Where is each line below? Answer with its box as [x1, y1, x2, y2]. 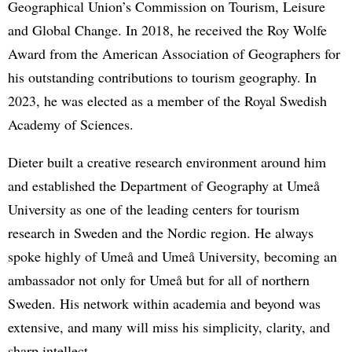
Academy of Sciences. [8, 114, 134, 134]
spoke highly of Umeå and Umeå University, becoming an [8, 246, 337, 266]
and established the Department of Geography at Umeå [8, 175, 320, 195]
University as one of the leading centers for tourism [8, 199, 299, 218]
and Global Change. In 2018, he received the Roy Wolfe [8, 20, 327, 39]
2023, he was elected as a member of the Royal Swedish [8, 90, 327, 110]
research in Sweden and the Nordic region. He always [8, 222, 313, 242]
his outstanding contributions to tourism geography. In [8, 67, 317, 86]
